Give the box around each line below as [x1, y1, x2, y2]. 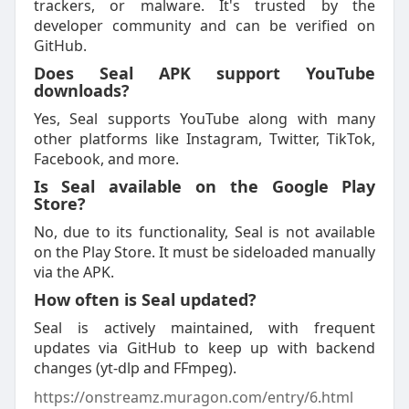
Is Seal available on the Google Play [33, 175, 376, 197]
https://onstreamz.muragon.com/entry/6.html [33, 387, 353, 407]
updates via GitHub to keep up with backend [33, 338, 376, 358]
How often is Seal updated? [33, 288, 257, 310]
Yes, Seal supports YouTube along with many [33, 109, 376, 129]
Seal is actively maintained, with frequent [33, 318, 376, 338]
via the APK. [33, 262, 114, 282]
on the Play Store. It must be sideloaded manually [33, 242, 376, 262]
